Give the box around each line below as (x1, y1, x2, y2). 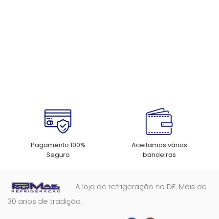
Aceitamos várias (131, 140, 187, 150)
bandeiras (142, 150, 176, 159)
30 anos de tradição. (7, 196, 82, 206)
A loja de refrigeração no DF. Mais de (75, 181, 207, 192)
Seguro (46, 150, 70, 159)
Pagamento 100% (30, 140, 86, 150)
